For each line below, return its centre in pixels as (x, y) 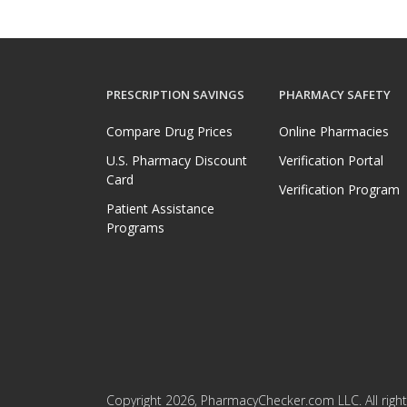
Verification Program (339, 190)
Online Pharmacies (334, 132)
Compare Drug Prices (169, 132)
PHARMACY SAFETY (335, 95)
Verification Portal (331, 161)
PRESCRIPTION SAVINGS (175, 95)
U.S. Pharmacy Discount (177, 161)
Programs (135, 228)
